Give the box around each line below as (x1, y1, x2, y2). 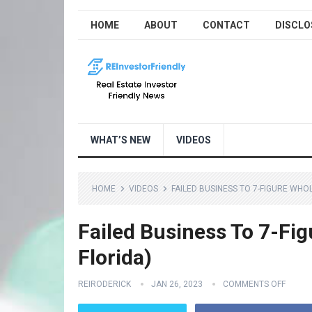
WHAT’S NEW (91, 134, 150, 146)
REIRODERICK (78, 279, 131, 289)
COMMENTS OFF (223, 279, 286, 289)
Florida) (78, 245, 152, 270)
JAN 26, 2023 (151, 279, 203, 289)
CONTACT (203, 19, 250, 31)
